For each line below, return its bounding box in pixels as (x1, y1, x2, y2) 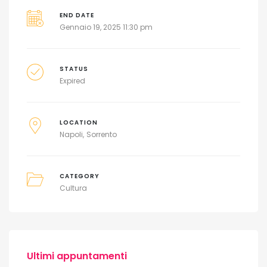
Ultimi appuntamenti (27, 249, 127, 263)
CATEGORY (59, 172, 100, 180)
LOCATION (59, 118, 98, 126)
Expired (59, 75, 85, 86)
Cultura (59, 182, 87, 193)
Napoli (59, 129, 83, 139)
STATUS (59, 64, 88, 73)
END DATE (59, 11, 94, 19)
